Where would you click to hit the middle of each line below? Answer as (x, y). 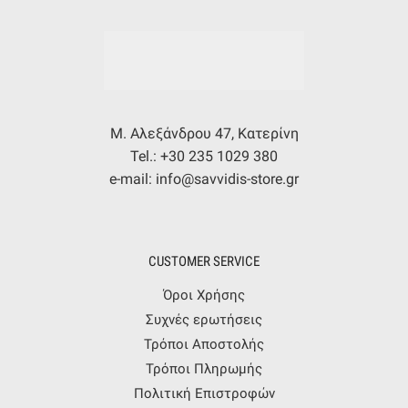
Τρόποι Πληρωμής (204, 368)
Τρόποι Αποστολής (204, 344)
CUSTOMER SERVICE (204, 262)
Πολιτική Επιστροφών (204, 393)
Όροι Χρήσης (204, 295)
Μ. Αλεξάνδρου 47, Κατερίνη (204, 134)
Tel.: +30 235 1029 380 (204, 157)
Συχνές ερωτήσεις (204, 319)
